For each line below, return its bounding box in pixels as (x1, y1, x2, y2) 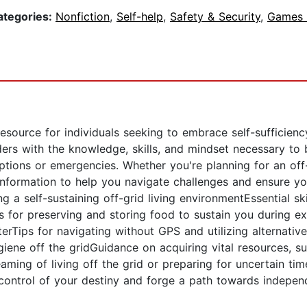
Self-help (116, 10, 163, 24)
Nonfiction (56, 10, 110, 24)
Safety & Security (170, 10, 260, 24)
